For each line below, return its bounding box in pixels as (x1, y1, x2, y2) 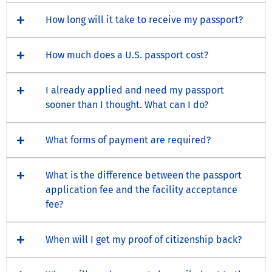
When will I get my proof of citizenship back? (46, 233, 242, 245)
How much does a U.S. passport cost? (46, 49, 208, 61)
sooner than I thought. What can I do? (46, 98, 208, 110)
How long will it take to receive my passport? (46, 13, 243, 25)
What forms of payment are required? (46, 134, 211, 146)
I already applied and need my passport (46, 84, 224, 96)
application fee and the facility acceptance (46, 183, 237, 195)
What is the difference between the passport (46, 169, 242, 181)
